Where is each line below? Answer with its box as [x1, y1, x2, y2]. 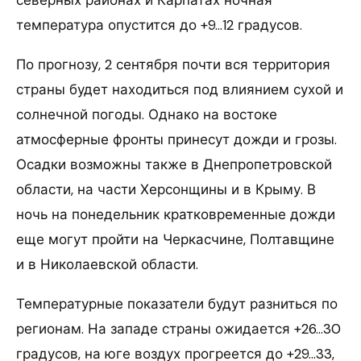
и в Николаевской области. [16, 255, 198, 273]
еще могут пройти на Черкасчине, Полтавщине [16, 230, 334, 248]
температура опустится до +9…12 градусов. [16, 15, 302, 34]
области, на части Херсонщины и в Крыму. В [16, 180, 316, 198]
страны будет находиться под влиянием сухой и [16, 80, 343, 98]
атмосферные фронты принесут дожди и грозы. [16, 130, 337, 148]
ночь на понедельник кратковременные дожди [16, 205, 335, 223]
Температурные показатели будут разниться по [16, 294, 338, 313]
